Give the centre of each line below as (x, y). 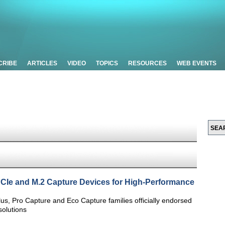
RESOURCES (147, 63)
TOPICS (107, 63)
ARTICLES (42, 63)
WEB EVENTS (197, 63)
